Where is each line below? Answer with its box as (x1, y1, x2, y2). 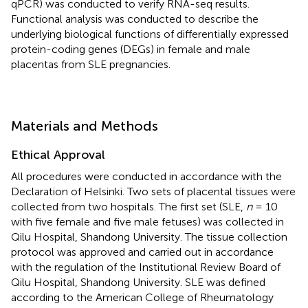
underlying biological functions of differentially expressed (11, 27, 289, 41)
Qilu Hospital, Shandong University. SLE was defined (11, 275, 265, 289)
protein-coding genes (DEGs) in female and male (11, 42, 250, 56)
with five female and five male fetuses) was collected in (11, 214, 284, 228)
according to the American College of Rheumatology (11, 290, 274, 304)
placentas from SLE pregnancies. (11, 57, 170, 71)
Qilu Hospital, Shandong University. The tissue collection (11, 230, 287, 243)
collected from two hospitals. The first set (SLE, (11, 199, 246, 213)
